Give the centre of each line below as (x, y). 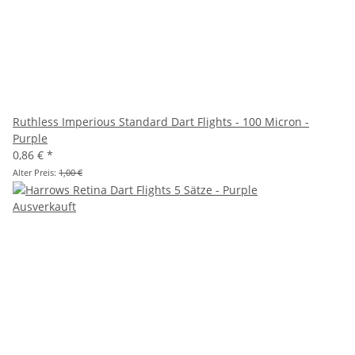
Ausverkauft (44, 207)
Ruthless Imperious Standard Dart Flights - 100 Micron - (161, 122)
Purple (30, 139)
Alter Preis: (36, 173)
